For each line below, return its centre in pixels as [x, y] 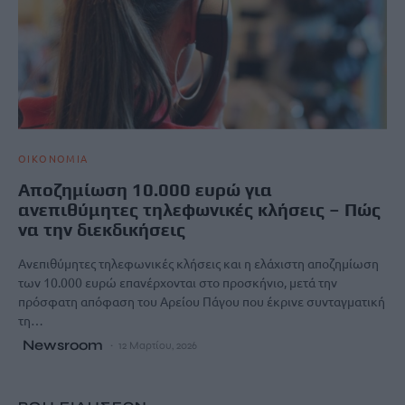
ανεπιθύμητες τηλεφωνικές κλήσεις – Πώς [199, 209]
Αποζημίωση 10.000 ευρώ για [145, 189]
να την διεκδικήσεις [102, 229]
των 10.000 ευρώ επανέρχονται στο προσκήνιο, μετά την [178, 282]
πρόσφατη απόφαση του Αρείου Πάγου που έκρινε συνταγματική [202, 301]
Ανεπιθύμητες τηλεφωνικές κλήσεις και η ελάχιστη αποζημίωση [198, 263]
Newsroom [63, 344]
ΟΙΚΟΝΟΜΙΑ [53, 158]
